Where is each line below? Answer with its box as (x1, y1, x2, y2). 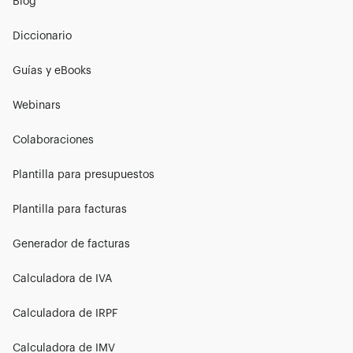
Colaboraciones (13, 134, 94, 146)
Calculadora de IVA (13, 273, 112, 284)
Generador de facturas (13, 238, 130, 250)
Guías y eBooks (13, 65, 91, 76)
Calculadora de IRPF (13, 307, 118, 319)
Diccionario (13, 30, 72, 42)
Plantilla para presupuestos (13, 169, 154, 180)
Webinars (13, 99, 61, 111)
